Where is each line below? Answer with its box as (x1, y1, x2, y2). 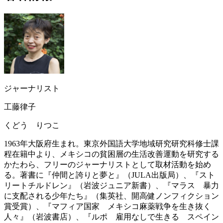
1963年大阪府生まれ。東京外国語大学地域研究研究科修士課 (4, 139, 219, 148)
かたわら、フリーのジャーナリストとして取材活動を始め (4, 160, 211, 169)
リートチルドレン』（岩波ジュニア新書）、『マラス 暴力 (4, 181, 219, 190)
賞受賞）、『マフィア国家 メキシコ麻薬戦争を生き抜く (4, 202, 211, 211)
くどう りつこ (4, 120, 60, 129)
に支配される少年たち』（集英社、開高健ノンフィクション (4, 191, 219, 200)
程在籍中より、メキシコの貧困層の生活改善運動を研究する (4, 149, 219, 158)
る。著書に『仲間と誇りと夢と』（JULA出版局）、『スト (4, 170, 215, 179)
